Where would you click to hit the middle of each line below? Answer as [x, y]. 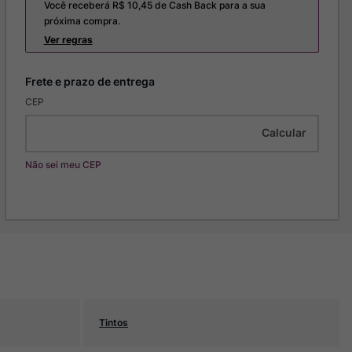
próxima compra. [82, 21]
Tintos [114, 323]
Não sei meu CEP [63, 165]
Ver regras [68, 40]
